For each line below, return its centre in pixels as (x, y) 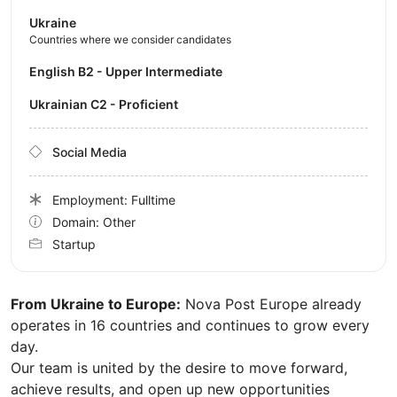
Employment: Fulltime (114, 199)
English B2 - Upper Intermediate (130, 71)
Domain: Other (94, 222)
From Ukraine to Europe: (96, 304)
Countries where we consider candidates (130, 39)
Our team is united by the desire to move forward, (179, 367)
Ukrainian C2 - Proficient (108, 104)
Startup (74, 244)
